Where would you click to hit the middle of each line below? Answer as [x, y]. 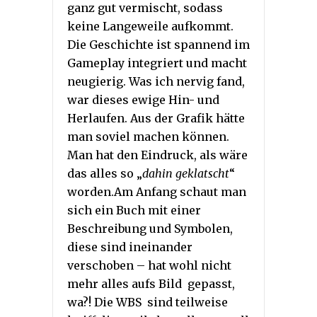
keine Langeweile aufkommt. [150, 27]
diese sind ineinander [130, 247]
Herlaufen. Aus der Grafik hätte [156, 119]
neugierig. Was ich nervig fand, [156, 82]
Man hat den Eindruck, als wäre [157, 155]
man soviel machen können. [148, 137]
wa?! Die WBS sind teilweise [148, 302]
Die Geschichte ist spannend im [158, 45]
